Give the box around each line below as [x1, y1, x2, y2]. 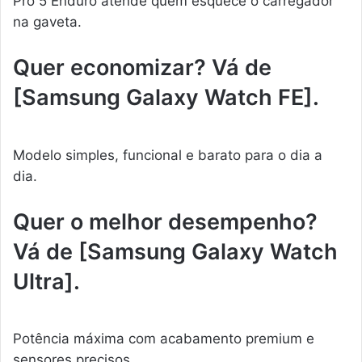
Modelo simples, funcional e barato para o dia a [13, 146, 322, 163]
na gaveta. [13, 14, 82, 31]
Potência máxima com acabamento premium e [13, 330, 314, 347]
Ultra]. [13, 267, 80, 295]
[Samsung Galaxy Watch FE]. [13, 84, 319, 112]
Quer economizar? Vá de [13, 54, 271, 82]
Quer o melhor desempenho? [13, 208, 318, 235]
